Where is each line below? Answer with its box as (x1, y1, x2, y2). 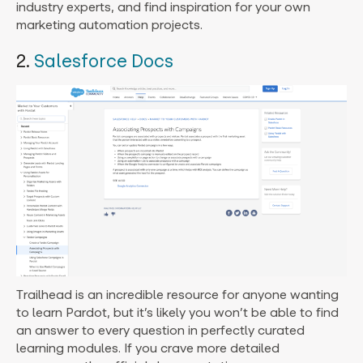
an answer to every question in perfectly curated (16, 322, 305, 338)
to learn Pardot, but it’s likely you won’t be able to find (16, 304, 339, 320)
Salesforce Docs (34, 49, 173, 72)
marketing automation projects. (16, 16, 203, 32)
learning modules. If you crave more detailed (16, 340, 280, 356)
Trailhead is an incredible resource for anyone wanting (16, 286, 339, 302)
